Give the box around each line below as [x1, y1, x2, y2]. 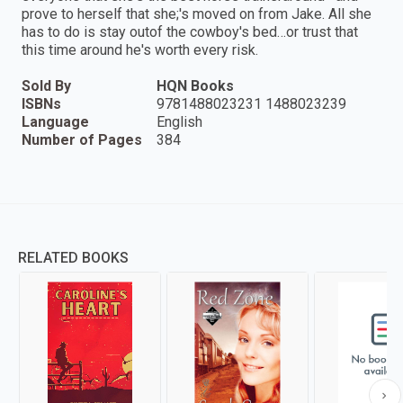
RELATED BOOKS [18, 249, 129, 267]
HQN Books [157, 77, 234, 95]
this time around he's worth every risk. [22, 41, 258, 59]
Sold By [22, 77, 71, 95]
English [157, 113, 202, 131]
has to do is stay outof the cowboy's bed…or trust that [22, 23, 358, 41]
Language [22, 113, 89, 131]
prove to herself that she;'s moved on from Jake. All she [22, 5, 372, 23]
